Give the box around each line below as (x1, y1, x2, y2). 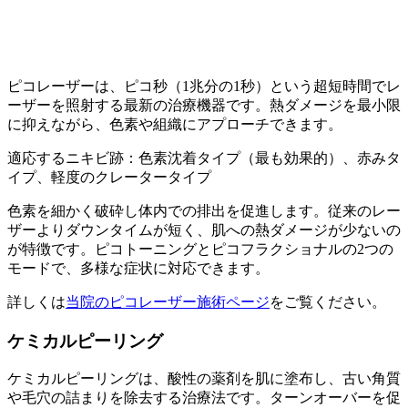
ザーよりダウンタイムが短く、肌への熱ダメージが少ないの (7, 221, 401, 238)
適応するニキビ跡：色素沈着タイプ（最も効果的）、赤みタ (7, 149, 401, 166)
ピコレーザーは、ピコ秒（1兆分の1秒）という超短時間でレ (7, 77, 401, 94)
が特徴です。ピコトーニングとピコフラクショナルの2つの (7, 240, 393, 257)
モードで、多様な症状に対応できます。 (7, 260, 270, 276)
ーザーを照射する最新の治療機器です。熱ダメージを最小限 (7, 97, 401, 113)
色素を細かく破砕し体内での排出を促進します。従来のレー (7, 202, 401, 219)
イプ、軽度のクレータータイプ (7, 168, 211, 185)
